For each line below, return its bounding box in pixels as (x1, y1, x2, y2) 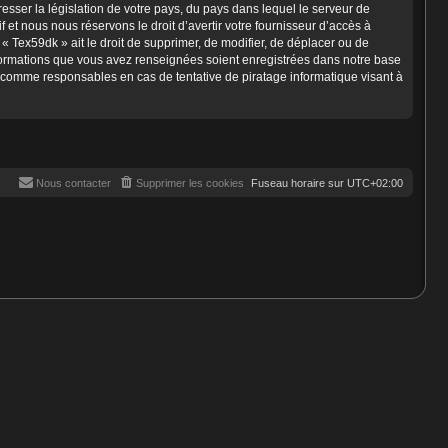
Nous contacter (36, 176, 111, 189)
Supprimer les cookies (136, 176, 244, 189)
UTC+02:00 (347, 176, 403, 189)
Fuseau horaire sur (251, 176, 347, 189)
